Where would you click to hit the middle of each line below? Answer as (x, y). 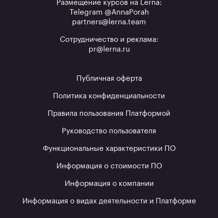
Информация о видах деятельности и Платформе (109, 201)
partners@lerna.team (109, 22)
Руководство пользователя (109, 131)
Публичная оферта (109, 78)
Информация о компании (109, 183)
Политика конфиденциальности (109, 96)
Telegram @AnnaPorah (109, 12)
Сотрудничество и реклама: (109, 39)
